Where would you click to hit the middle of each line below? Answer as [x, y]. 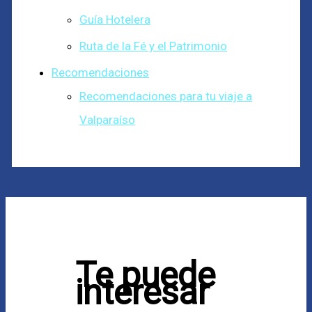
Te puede [145, 275]
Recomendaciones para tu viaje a [166, 96]
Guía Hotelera [115, 19]
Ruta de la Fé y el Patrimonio [154, 46]
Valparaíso [108, 120]
